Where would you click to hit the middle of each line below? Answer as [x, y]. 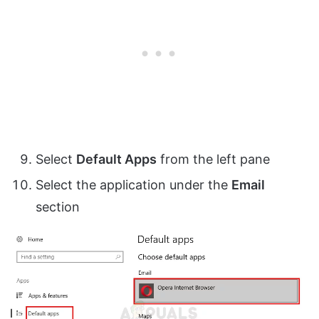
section [58, 206]
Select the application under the [134, 184]
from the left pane [213, 159]
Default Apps [116, 159]
